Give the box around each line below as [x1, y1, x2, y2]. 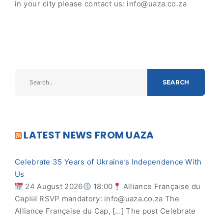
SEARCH [163, 79, 190, 86]
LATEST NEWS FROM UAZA [24, 128, 154, 142]
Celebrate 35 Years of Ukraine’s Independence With [15, 157, 202, 166]
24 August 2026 [23, 182, 83, 191]
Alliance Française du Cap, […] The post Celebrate [15, 206, 196, 216]
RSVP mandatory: [37, 194, 105, 203]
